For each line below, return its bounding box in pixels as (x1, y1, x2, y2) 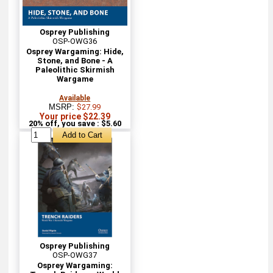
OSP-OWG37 (52, 250, 97, 260)
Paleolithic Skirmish (35, 65, 115, 74)
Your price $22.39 (39, 111, 110, 121)
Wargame (56, 74, 93, 83)
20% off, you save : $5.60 (28, 118, 121, 128)
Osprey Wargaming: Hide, (26, 46, 124, 56)
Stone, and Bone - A (37, 55, 113, 65)
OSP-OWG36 (52, 36, 97, 46)
